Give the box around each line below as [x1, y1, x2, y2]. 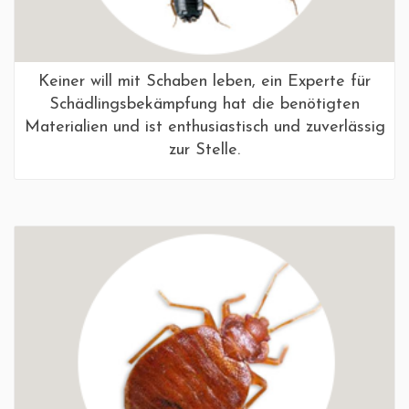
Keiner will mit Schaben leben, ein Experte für [38, 72, 371, 90]
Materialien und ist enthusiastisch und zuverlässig [24, 118, 385, 136]
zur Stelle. [169, 141, 240, 159]
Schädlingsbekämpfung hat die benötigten [49, 95, 360, 113]
